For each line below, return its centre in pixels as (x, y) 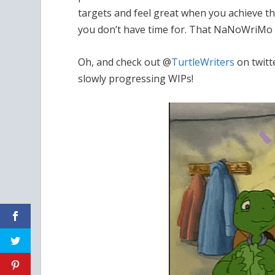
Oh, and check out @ (125, 62)
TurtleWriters (203, 62)
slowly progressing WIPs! (136, 78)
